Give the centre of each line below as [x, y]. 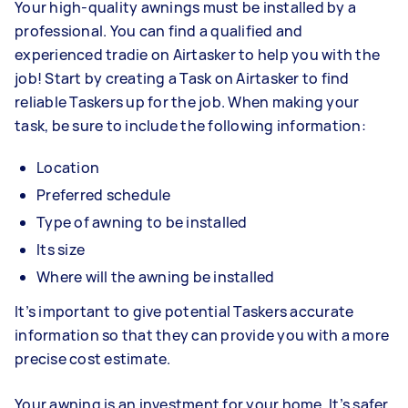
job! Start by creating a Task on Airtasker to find [182, 79]
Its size [61, 250]
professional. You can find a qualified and [159, 31]
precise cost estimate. [94, 359]
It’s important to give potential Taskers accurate [184, 312]
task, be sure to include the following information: [192, 126]
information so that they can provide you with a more [202, 336]
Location [68, 168]
